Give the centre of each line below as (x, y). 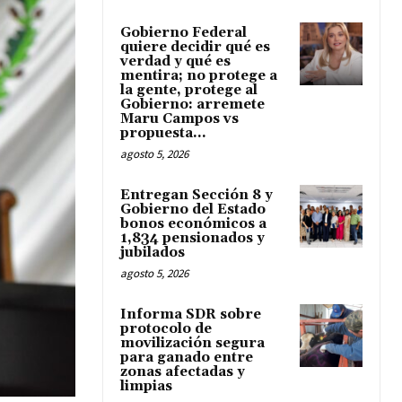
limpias (146, 387)
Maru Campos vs (179, 119)
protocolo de (166, 329)
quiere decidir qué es (195, 48)
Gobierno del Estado (193, 210)
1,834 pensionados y (192, 239)
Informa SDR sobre (191, 315)
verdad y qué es (175, 62)
